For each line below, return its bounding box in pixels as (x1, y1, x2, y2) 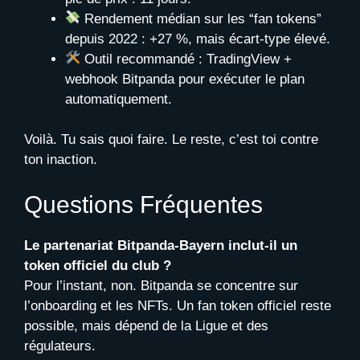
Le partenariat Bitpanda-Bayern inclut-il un (24, 237, 297, 253)
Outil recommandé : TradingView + (80, 51, 292, 67)
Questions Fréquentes (24, 190, 263, 218)
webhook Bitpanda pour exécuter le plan (65, 71, 305, 87)
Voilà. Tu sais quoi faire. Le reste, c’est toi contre (24, 132, 318, 148)
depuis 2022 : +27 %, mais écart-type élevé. (65, 31, 330, 47)
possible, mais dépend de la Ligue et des (24, 317, 268, 333)
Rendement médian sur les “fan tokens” (80, 10, 322, 27)
